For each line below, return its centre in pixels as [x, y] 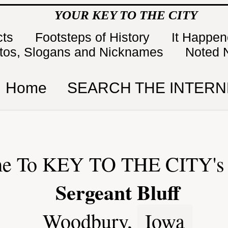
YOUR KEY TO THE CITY [126, 15]
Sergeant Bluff [118, 192]
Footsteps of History [94, 37]
